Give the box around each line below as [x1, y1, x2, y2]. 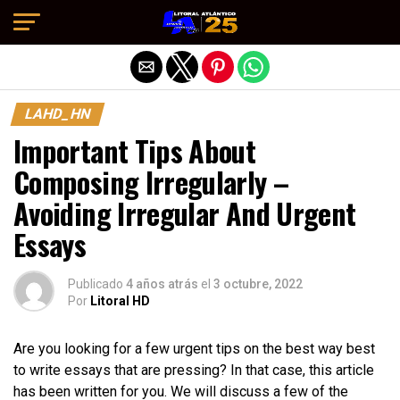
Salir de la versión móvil [120, 12, 280, 29]
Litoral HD [90, 294, 150, 308]
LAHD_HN [22, 105, 93, 122]
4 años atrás [126, 277, 198, 291]
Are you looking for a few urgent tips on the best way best [13, 340, 375, 357]
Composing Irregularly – [13, 161, 289, 203]
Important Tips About [13, 129, 256, 171]
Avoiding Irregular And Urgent [13, 192, 356, 234]
